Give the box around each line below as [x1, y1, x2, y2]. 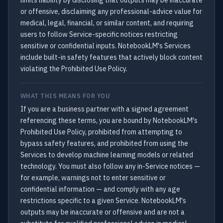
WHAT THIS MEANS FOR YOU [20, 92, 111, 100]
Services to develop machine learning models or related [20, 150, 193, 159]
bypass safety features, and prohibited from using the [20, 139, 188, 148]
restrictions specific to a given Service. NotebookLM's [20, 196, 186, 205]
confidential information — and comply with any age [20, 185, 180, 194]
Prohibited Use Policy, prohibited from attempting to [20, 127, 182, 136]
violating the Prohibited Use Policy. [20, 64, 127, 73]
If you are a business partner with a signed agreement [20, 105, 189, 113]
